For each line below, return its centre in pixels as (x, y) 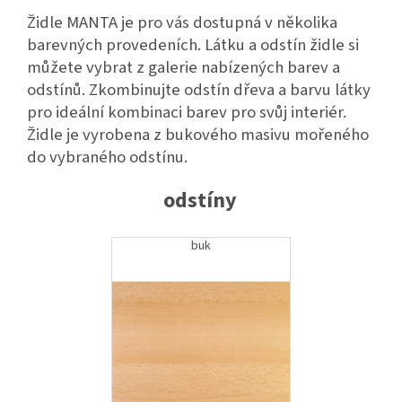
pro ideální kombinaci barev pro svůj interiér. (187, 113)
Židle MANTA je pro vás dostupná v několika (182, 23)
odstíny (200, 201)
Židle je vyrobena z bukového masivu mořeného (198, 135)
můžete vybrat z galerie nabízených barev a (184, 68)
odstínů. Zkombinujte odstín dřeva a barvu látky (199, 90)
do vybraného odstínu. (107, 157)
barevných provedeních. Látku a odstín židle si (193, 45)
